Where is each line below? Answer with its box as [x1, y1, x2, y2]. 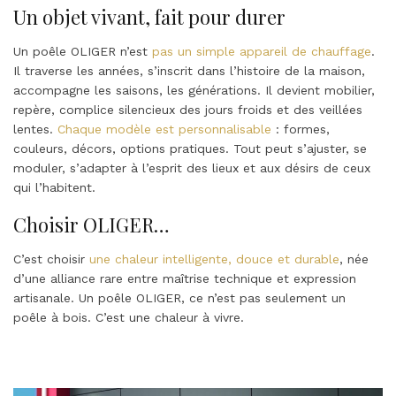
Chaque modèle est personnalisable [57, 122, 271, 137]
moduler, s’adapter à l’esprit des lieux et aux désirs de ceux [13, 161, 370, 176]
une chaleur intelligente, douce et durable [89, 252, 339, 267]
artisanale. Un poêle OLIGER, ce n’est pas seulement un [13, 291, 346, 306]
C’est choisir [13, 252, 89, 267]
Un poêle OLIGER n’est [13, 44, 152, 59]
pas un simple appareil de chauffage [152, 44, 371, 59]
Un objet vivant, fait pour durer [13, 4, 286, 31]
